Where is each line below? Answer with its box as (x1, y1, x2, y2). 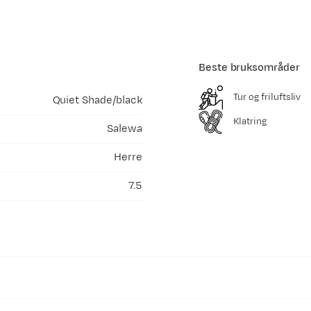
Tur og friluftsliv (233, 91, 301, 103)
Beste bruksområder (199, 60, 300, 75)
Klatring (233, 115, 267, 128)
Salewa (107, 121, 142, 136)
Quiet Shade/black (52, 93, 142, 108)
